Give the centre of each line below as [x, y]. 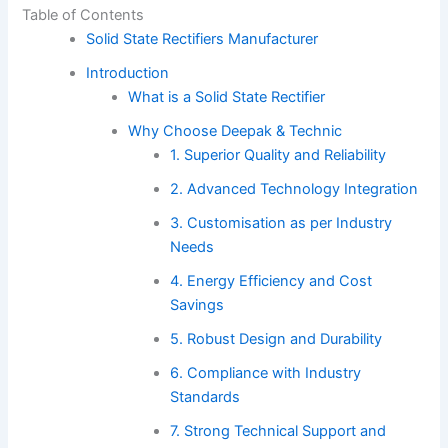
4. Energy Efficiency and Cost [270, 280]
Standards [204, 396]
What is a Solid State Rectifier [227, 96]
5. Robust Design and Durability [275, 338]
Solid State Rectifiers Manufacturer [202, 38]
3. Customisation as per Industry [280, 222]
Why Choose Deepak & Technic [235, 130]
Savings [196, 304]
